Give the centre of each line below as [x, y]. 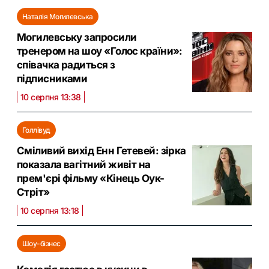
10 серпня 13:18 [50, 210]
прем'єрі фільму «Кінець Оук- [91, 178]
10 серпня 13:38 [51, 97]
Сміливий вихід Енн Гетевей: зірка [101, 150]
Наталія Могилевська [58, 16]
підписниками [52, 78]
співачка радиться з [66, 65]
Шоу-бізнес [41, 243]
